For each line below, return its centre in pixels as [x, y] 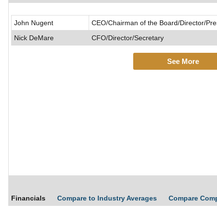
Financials [28, 198]
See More [183, 62]
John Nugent [34, 23]
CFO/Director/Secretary [128, 38]
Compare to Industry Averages [108, 198]
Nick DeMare [34, 38]
